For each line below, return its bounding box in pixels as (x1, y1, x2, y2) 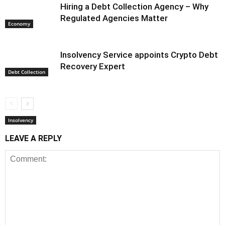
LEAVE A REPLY (5, 134, 62, 144)
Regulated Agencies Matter (60, 13, 168, 24)
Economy (8, 20, 30, 28)
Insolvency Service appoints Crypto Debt (60, 50, 218, 60)
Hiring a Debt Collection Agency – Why (60, 2, 208, 12)
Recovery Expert (60, 61, 125, 72)
